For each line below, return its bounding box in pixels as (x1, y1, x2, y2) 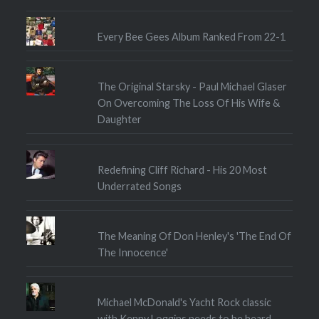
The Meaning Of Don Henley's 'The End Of (97, 230, 291, 243)
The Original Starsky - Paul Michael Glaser (97, 80, 287, 93)
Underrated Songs (97, 179, 182, 192)
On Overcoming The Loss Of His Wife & (97, 97, 280, 110)
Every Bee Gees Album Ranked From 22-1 (97, 30, 286, 43)
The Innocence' (97, 246, 168, 259)
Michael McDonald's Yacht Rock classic (97, 296, 271, 309)
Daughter (97, 113, 142, 126)
